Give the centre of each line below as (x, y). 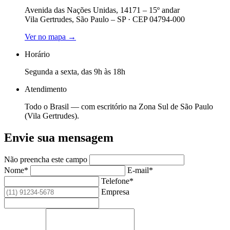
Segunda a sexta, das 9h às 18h (75, 71)
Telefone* (117, 181)
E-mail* (140, 170)
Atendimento (46, 89)
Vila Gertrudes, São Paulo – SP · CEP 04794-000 (105, 19)
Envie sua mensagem (59, 137)
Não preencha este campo (47, 160)
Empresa (115, 192)
